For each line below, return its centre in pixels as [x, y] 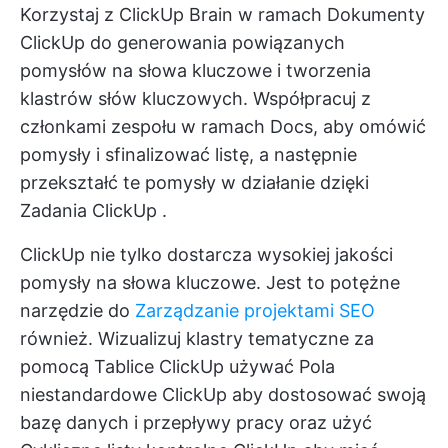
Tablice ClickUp [159, 366]
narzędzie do [77, 310]
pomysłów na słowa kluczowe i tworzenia [195, 70]
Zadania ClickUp [88, 210]
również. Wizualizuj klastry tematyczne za [197, 338]
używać [261, 366]
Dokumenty [376, 14]
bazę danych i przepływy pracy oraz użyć [196, 422]
